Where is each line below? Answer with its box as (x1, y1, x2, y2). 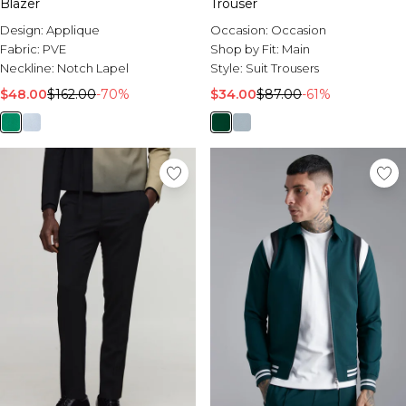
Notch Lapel (57, 61, 129, 75)
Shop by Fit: (210, 42, 282, 56)
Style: (210, 61, 246, 75)
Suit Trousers (246, 61, 319, 75)
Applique (46, 23, 100, 37)
